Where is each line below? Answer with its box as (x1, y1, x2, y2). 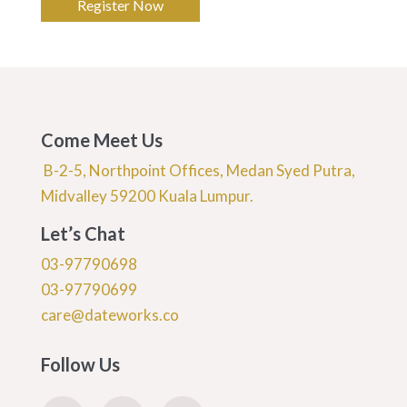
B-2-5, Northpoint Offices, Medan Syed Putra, (40, 161, 355, 181)
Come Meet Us (40, 129, 163, 152)
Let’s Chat (40, 223, 125, 245)
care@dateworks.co (40, 305, 179, 325)
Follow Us (40, 353, 120, 376)
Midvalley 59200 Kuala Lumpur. (40, 186, 253, 206)
